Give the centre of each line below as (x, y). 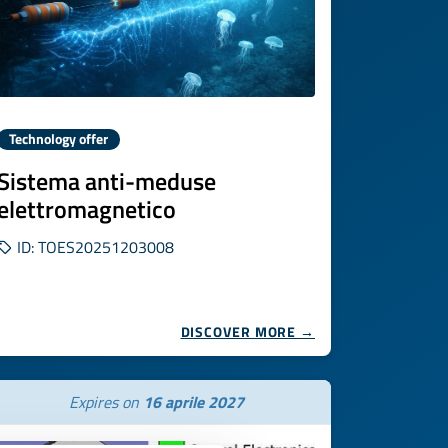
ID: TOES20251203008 (93, 247)
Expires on (105, 402)
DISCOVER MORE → (247, 331)
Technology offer (58, 139)
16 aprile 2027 (193, 402)
